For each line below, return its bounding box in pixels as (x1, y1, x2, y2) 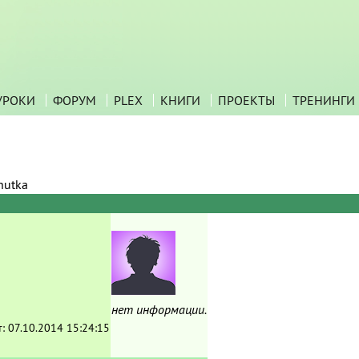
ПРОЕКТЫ (217, 92, 275, 108)
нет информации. (111, 301, 207, 317)
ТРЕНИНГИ (292, 92, 355, 108)
